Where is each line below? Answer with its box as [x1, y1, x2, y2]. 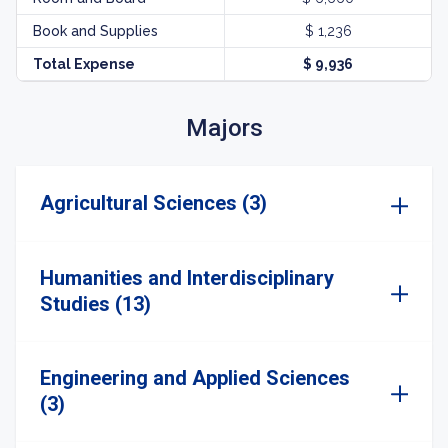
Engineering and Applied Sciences [40, 366, 350, 390]
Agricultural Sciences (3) [40, 191, 267, 215]
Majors [185, 114, 263, 142]
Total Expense [33, 56, 135, 72]
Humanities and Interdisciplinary [40, 266, 334, 290]
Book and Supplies [33, 23, 158, 39]
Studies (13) [40, 292, 151, 316]
